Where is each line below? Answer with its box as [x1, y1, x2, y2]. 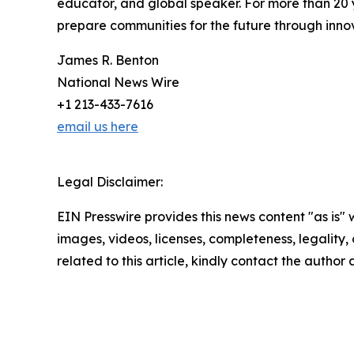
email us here [57, 118, 138, 134]
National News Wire [57, 73, 179, 90]
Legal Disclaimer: [57, 173, 163, 190]
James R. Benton [57, 51, 159, 68]
